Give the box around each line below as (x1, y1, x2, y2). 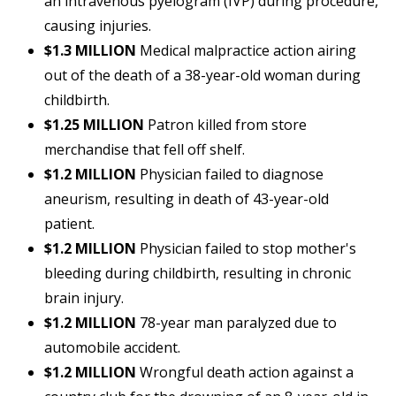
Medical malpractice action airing (136, 41, 356, 61)
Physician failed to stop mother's (136, 239, 356, 259)
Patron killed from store (144, 115, 307, 135)
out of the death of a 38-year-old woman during (44, 65, 361, 86)
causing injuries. (44, 16, 151, 36)
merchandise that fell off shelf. (44, 140, 245, 160)
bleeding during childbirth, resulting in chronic (44, 263, 351, 284)
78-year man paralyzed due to (136, 313, 337, 333)
